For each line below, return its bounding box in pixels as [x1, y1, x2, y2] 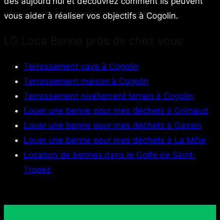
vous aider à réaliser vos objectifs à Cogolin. [4, 10, 178, 21]
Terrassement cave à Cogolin [24, 61, 138, 72]
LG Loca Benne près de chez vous [4, 33, 183, 48]
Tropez [24, 165, 51, 175]
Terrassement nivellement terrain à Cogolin [24, 91, 193, 101]
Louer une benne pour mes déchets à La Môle [24, 135, 206, 145]
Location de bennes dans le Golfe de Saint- [24, 150, 196, 160]
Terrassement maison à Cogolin [24, 76, 148, 86]
